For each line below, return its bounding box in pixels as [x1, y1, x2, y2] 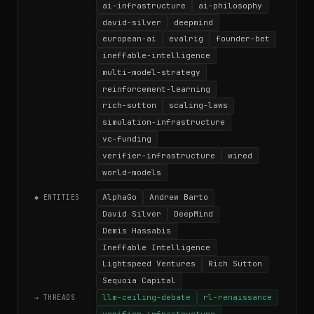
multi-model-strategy [102, 67, 200, 77]
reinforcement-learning [102, 83, 210, 94]
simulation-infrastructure [102, 117, 225, 128]
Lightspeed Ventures [102, 259, 196, 269]
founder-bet [216, 34, 270, 44]
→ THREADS [34, 293, 76, 303]
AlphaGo [102, 192, 137, 203]
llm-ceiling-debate [102, 292, 191, 303]
